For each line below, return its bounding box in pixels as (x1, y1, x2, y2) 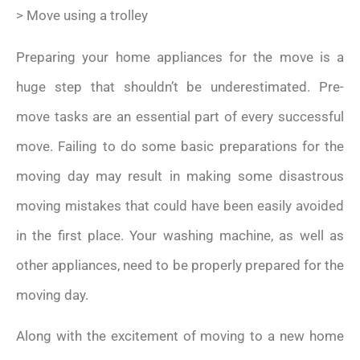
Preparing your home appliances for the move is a (16, 48, 344, 65)
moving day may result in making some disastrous (16, 167, 344, 184)
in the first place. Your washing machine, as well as (16, 227, 344, 243)
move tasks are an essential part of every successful (16, 108, 344, 125)
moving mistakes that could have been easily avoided (16, 197, 344, 214)
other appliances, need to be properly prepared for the (16, 256, 344, 273)
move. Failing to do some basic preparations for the (16, 137, 344, 154)
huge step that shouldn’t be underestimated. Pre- (16, 78, 344, 95)
